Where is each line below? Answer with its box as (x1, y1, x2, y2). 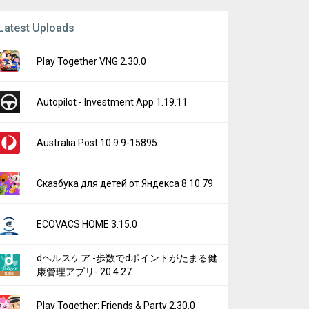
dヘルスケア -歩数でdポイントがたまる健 (37, 252, 217, 263)
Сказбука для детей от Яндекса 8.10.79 (37, 178, 213, 189)
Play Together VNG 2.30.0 (37, 56, 146, 67)
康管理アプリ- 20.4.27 (37, 266, 132, 277)
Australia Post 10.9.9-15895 (37, 137, 157, 148)
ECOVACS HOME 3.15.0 (37, 219, 137, 230)
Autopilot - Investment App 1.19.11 (37, 97, 188, 108)
